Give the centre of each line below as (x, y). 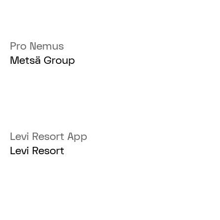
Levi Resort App (49, 137)
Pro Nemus (37, 46)
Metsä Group (43, 61)
